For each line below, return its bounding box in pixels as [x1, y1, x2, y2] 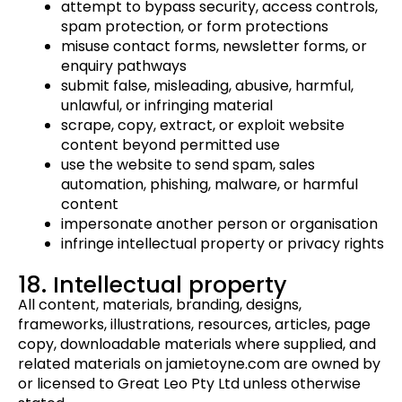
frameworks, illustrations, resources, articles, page [18, 314, 371, 336]
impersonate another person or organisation [61, 214, 378, 235]
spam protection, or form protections [61, 16, 328, 38]
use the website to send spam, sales [61, 154, 315, 176]
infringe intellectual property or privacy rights [61, 233, 384, 255]
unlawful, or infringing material [61, 95, 273, 117]
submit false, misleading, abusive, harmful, [61, 75, 354, 97]
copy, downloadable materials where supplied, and [18, 334, 376, 355]
